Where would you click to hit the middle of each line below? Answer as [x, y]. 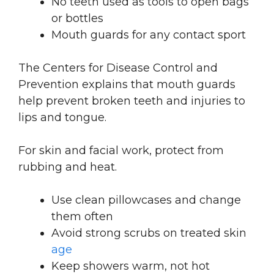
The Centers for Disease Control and [118, 68]
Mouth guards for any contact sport [149, 35]
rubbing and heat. [68, 167]
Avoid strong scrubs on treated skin [149, 233]
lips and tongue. [62, 117]
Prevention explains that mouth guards [127, 84]
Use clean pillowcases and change [146, 200]
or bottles [77, 18]
